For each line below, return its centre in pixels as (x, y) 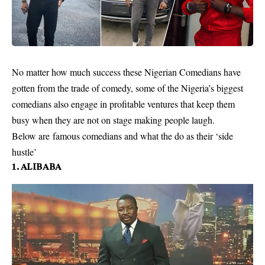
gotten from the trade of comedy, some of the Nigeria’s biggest (127, 88)
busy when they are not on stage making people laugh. (113, 120)
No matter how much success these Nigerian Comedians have (126, 72)
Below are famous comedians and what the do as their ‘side (122, 136)
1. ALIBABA (37, 166)
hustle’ (24, 152)
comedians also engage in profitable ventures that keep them (123, 104)
